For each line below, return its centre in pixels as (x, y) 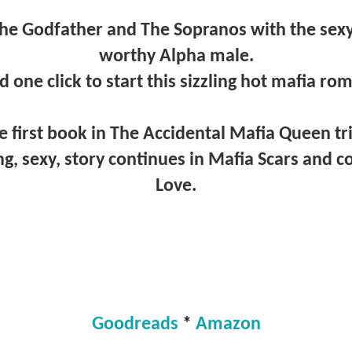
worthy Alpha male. (176, 56)
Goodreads (135, 325)
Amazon (228, 325)
